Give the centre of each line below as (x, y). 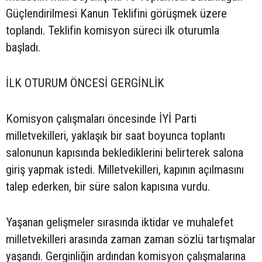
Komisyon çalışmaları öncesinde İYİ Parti (101, 119)
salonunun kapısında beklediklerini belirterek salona (125, 153)
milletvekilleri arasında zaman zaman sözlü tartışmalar (131, 239)
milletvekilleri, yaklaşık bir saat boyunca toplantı (116, 136)
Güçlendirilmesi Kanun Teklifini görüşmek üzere (116, 14)
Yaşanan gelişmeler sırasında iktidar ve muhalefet (120, 223)
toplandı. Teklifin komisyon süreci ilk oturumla (113, 31)
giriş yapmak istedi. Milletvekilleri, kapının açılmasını (125, 170)
